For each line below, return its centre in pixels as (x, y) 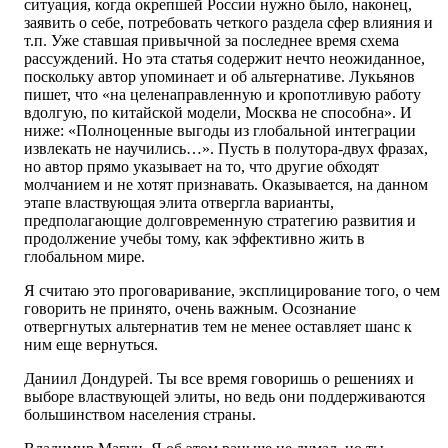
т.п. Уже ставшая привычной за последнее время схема (211, 41)
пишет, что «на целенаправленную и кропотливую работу (222, 95)
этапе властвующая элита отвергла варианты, (179, 203)
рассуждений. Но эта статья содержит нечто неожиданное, (224, 59)
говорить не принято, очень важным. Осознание (190, 309)
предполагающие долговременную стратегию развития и (220, 221)
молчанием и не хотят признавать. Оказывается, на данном (226, 185)
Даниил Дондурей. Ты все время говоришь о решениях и (219, 379)
